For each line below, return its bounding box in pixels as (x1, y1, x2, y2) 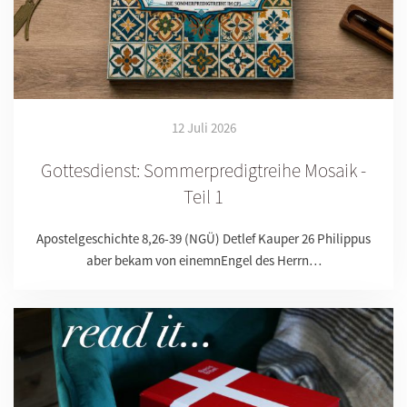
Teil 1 (184, 184, 223, 209)
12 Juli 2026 (171, 118, 236, 136)
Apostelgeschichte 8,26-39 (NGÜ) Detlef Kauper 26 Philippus (36, 229, 371, 247)
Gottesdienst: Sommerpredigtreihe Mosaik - (41, 157, 366, 183)
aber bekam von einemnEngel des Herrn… (85, 251, 322, 269)
